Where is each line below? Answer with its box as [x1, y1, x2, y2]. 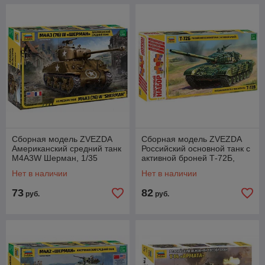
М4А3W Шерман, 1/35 [12, 153, 98, 163]
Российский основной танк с [141, 144, 250, 153]
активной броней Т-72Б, [141, 153, 235, 163]
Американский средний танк [12, 144, 121, 153]
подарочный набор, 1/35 [141, 163, 237, 172]
